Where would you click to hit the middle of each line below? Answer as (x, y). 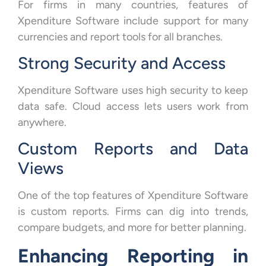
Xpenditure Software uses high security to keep (133, 90)
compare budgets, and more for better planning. (132, 228)
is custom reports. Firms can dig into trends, (133, 212)
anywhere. (42, 122)
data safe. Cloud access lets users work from (133, 106)
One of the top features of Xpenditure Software (133, 196)
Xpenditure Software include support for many (133, 20)
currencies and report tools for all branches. (120, 37)
